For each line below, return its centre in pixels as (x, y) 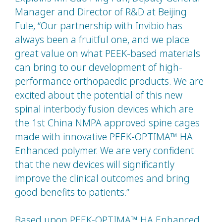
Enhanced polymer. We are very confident (105, 151)
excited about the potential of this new (99, 95)
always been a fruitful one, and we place (102, 40)
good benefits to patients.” (72, 192)
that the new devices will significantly (95, 165)
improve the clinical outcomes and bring (102, 178)
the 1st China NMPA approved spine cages (107, 123)
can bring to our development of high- (99, 67)
